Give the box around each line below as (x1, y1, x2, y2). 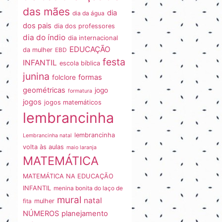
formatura (68, 88, 92, 95)
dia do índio (23, 33, 65, 43)
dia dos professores (54, 22, 115, 30)
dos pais (23, 21, 52, 31)
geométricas (23, 86, 65, 95)
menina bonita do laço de (54, 184, 123, 192)
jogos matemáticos (44, 99, 102, 107)
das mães (23, 5, 70, 18)
